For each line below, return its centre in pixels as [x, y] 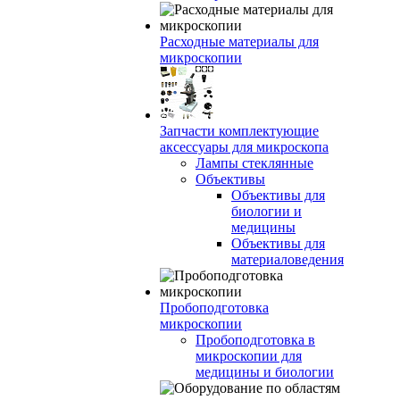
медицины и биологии [265, 372]
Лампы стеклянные [254, 163]
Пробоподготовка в [255, 340]
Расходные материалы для [239, 42]
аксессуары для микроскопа [244, 147]
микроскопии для [249, 356]
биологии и [267, 211]
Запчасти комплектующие [239, 131]
